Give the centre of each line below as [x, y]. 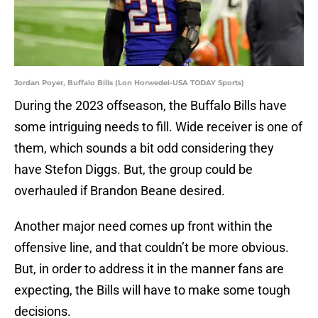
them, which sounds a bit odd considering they [144, 148]
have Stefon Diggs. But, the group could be [133, 170]
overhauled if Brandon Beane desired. [120, 191]
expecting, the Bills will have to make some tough [152, 290]
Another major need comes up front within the [143, 226]
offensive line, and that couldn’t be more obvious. [152, 248]
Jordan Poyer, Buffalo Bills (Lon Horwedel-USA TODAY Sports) [129, 83]
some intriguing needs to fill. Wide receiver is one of [158, 127]
